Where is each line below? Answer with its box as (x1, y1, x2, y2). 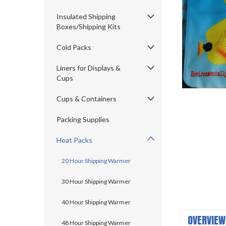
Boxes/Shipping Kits (56, 22, 121, 31)
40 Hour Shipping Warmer (62, 198, 131, 206)
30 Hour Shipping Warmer (62, 178, 131, 185)
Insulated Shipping (56, 12, 116, 21)
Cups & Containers (56, 94, 117, 103)
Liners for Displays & (56, 64, 121, 72)
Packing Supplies (56, 115, 109, 124)
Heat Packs (56, 136, 92, 144)
